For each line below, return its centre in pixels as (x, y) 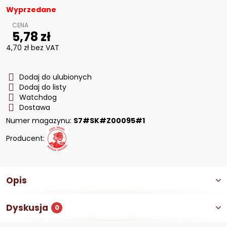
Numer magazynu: (40, 121)
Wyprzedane (31, 10)
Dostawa (35, 107)
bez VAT (45, 48)
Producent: (26, 138)
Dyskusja (27, 208)
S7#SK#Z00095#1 (109, 121)
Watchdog (38, 97)
